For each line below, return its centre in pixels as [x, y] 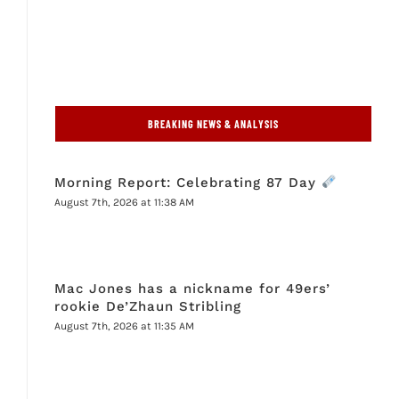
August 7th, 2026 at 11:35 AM [124, 326]
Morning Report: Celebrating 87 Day [187, 182]
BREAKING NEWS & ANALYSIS [213, 123]
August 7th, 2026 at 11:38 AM [124, 202]
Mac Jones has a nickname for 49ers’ [192, 288]
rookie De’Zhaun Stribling [147, 306]
